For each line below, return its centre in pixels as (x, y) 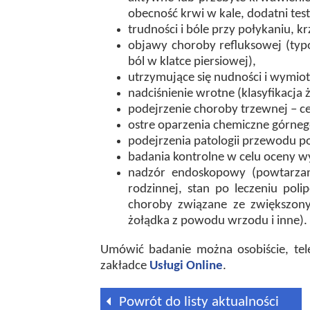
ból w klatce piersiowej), (192, 62)
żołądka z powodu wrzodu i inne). (218, 221)
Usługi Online (186, 266)
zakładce (125, 266)
